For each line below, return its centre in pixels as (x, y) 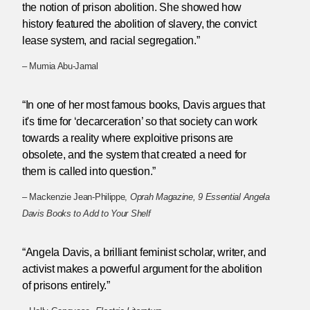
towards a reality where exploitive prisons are (128, 138)
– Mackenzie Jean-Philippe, (76, 197)
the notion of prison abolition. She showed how (132, 8)
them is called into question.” (89, 172)
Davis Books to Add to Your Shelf (86, 213)
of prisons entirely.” (66, 285)
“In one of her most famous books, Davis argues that (144, 105)
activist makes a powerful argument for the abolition (142, 268)
